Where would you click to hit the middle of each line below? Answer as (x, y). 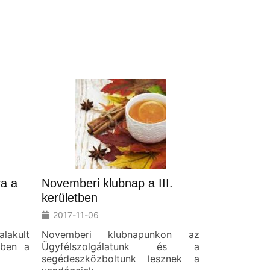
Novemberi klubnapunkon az (120, 234)
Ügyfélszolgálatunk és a (120, 246)
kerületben (69, 197)
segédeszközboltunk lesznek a (120, 258)
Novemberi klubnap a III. (107, 183)
